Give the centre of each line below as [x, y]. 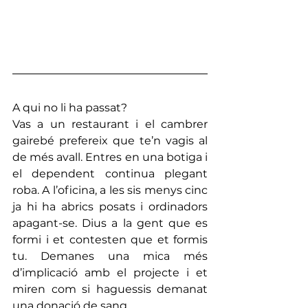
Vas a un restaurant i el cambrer [110, 124]
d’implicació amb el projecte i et [110, 272]
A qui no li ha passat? [70, 107]
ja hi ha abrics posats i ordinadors [110, 206]
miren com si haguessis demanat [110, 289]
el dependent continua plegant [110, 173]
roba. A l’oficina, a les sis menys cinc [110, 190]
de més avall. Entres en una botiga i [110, 157]
